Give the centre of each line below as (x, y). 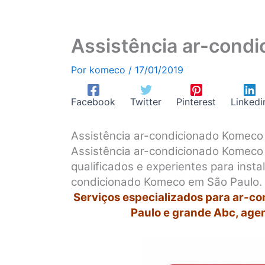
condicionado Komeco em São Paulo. (167, 182)
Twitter (146, 101)
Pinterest (196, 101)
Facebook (93, 101)
